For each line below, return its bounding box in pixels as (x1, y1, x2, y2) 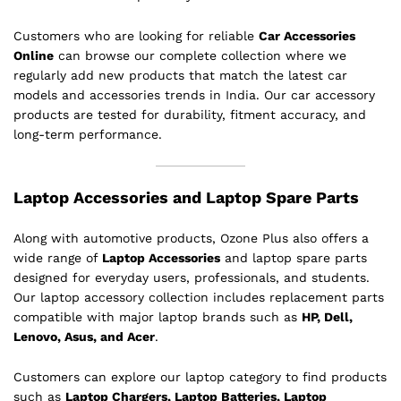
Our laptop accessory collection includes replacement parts (13, 289, 384, 304)
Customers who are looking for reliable (13, 28, 259, 43)
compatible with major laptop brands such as (13, 309, 302, 324)
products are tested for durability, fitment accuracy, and (13, 107, 366, 122)
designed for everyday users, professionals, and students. (13, 269, 370, 285)
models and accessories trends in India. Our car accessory (13, 87, 375, 102)
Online (13, 47, 54, 63)
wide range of (13, 250, 102, 265)
